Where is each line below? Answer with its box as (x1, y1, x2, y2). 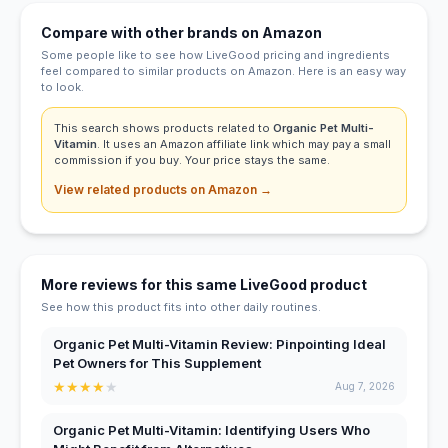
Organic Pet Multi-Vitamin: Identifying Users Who (53, 421, 370, 438)
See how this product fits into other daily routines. (41, 299, 321, 314)
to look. (41, 79, 84, 94)
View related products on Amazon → (54, 181, 272, 197)
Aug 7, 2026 (335, 380, 395, 393)
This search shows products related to (54, 120, 273, 135)
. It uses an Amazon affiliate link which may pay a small (97, 136, 391, 151)
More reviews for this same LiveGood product (41, 275, 367, 293)
